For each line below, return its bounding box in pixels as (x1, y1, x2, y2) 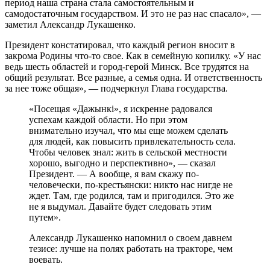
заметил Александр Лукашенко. (5, 19, 136, 30)
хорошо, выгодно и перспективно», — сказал (29, 157, 216, 168)
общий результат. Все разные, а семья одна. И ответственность (5, 72, 262, 83)
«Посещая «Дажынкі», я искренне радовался (29, 103, 212, 114)
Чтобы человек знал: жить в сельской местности (29, 146, 227, 157)
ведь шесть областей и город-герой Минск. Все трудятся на (5, 61, 249, 72)
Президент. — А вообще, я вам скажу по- (29, 168, 199, 179)
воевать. (29, 254, 63, 265)
